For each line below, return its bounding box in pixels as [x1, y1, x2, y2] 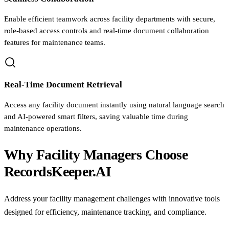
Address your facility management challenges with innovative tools [4, 194, 220, 203]
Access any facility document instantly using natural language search [4, 101, 224, 109]
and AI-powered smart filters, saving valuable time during [4, 112, 188, 121]
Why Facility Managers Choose [4, 147, 188, 163]
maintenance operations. [4, 124, 82, 133]
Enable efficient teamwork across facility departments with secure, [4, 15, 215, 24]
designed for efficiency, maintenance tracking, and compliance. [4, 207, 207, 216]
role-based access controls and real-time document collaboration [4, 27, 209, 35]
